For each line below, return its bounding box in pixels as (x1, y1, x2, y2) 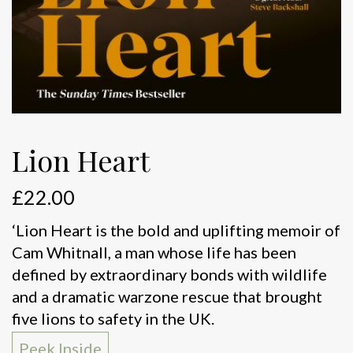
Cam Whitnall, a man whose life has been (12, 242, 296, 262)
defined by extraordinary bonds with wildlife (12, 264, 327, 284)
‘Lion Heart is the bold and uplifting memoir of (12, 220, 340, 240)
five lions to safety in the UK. (12, 308, 214, 328)
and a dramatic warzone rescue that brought (12, 286, 322, 306)
